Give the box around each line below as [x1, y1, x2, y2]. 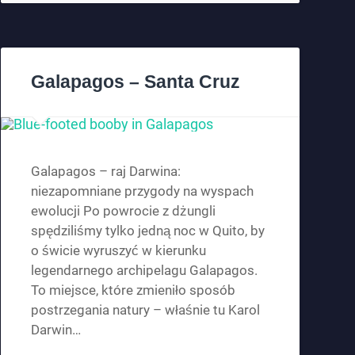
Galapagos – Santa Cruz [30, 71, 240, 92]
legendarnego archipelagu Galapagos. [30, 261, 258, 278]
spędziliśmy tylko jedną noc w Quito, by [30, 222, 265, 239]
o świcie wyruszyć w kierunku [30, 242, 206, 258]
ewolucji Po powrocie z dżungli [30, 202, 216, 219]
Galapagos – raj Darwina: [30, 162, 181, 179]
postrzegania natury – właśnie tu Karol [30, 301, 260, 318]
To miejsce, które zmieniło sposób [30, 281, 235, 298]
